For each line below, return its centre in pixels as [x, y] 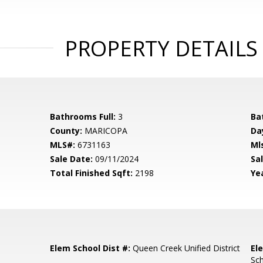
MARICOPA [105, 131]
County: [66, 131]
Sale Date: [72, 159]
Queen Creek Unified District [186, 248]
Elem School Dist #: [90, 248]
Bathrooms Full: [83, 117]
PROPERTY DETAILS [161, 48]
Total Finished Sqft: [92, 173]
